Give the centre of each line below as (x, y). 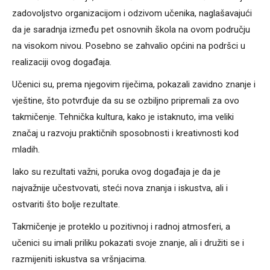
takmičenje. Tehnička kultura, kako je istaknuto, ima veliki (123, 117)
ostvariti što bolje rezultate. (66, 204)
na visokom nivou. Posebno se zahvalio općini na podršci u (129, 46)
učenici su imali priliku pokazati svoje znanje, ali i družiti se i (128, 243)
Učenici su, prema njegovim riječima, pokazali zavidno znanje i (134, 84)
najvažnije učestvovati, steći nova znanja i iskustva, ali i (120, 188)
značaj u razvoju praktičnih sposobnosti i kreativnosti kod (125, 133)
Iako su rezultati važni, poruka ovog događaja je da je (116, 171)
